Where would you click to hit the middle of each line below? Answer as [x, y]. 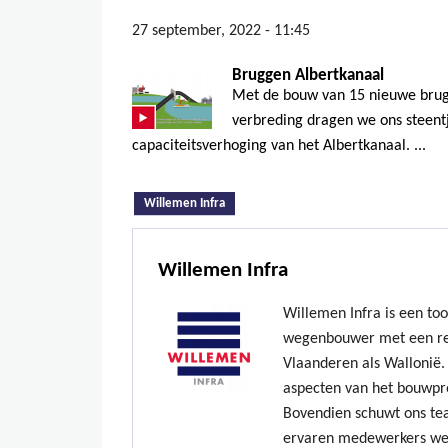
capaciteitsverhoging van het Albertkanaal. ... [279, 146]
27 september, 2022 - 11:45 [221, 31]
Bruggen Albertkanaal [308, 75]
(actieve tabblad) [270, 200]
